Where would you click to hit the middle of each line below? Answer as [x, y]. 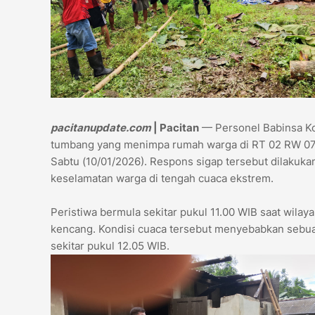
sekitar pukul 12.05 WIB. [110, 246]
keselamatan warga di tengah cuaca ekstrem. [162, 179]
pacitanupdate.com [102, 128]
